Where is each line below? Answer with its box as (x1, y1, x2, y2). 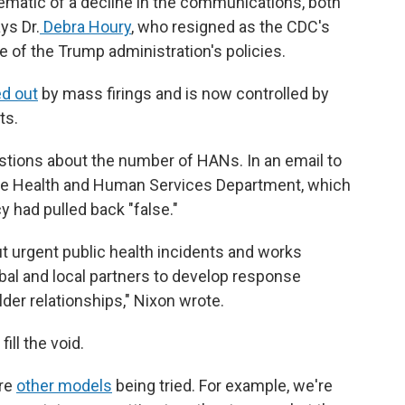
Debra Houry (40, 17, 131, 36)
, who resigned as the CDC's (131, 17, 330, 36)
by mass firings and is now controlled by (38, 84, 329, 103)
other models (16, 376, 112, 395)
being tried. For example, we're (112, 376, 333, 395)
